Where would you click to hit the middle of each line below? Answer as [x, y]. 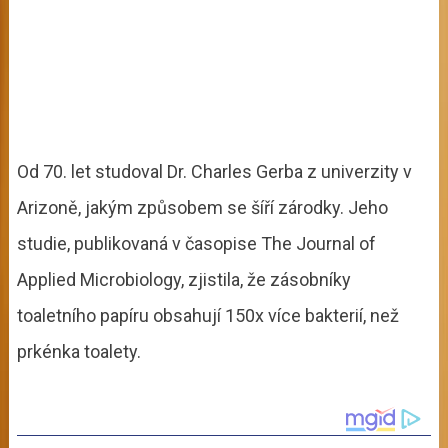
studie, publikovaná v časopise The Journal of [196, 244]
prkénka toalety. [78, 352]
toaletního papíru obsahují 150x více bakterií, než [207, 316]
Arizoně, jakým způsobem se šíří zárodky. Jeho [202, 208]
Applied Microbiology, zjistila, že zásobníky [183, 280]
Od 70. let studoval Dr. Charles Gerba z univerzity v [214, 172]
